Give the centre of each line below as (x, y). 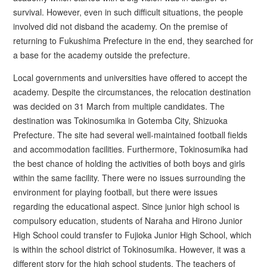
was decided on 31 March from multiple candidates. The (119, 106)
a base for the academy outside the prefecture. (102, 55)
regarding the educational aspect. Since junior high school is (127, 206)
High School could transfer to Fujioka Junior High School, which (133, 235)
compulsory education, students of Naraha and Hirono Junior (128, 220)
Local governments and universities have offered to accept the (131, 77)
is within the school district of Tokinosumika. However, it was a (130, 249)
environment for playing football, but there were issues (116, 192)
